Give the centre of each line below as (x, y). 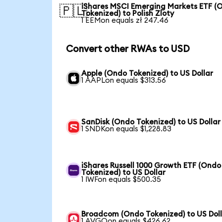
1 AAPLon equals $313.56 (124, 80)
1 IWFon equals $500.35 (121, 179)
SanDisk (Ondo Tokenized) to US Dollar (151, 122)
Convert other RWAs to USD (128, 50)
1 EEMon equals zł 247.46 (125, 21)
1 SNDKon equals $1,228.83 (127, 129)
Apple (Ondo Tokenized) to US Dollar (147, 73)
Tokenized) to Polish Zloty (128, 14)
